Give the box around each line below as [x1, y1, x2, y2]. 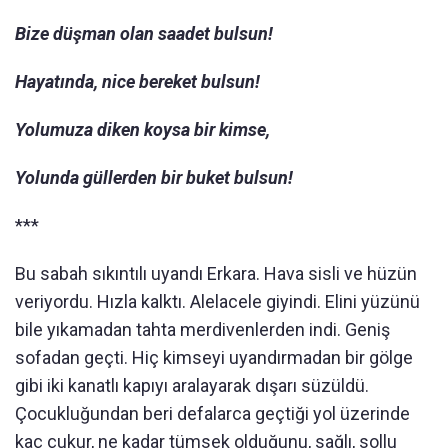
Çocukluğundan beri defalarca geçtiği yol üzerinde [15, 403, 410, 424]
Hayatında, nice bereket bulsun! [15, 71, 260, 92]
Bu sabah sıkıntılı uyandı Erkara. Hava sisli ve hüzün [15, 263, 417, 284]
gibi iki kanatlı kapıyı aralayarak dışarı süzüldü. [15, 375, 369, 396]
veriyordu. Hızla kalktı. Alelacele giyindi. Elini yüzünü [15, 291, 420, 312]
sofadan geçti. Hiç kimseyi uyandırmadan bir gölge [15, 347, 413, 368]
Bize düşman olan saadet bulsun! [15, 23, 273, 44]
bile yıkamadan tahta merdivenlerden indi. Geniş [15, 319, 390, 340]
